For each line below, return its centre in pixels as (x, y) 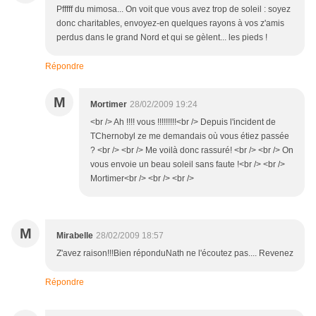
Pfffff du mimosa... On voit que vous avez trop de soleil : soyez (174, 10)
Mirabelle (75, 236)
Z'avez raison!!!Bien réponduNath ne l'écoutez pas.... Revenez (175, 254)
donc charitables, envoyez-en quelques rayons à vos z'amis (170, 24)
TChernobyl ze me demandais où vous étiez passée (190, 136)
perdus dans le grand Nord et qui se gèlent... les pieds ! (163, 38)
